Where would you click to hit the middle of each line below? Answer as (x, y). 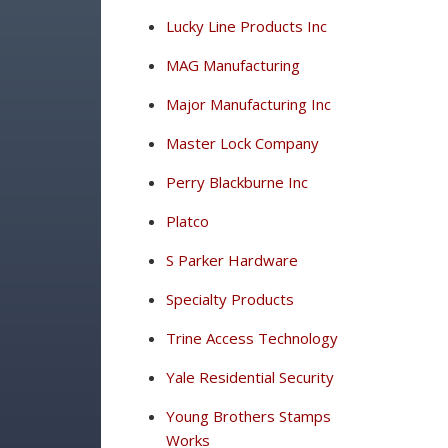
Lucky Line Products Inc (246, 26)
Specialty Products (229, 299)
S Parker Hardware (231, 260)
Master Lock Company (242, 143)
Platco (187, 221)
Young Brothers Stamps (248, 416)
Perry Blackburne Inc (236, 182)
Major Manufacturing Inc (248, 104)
